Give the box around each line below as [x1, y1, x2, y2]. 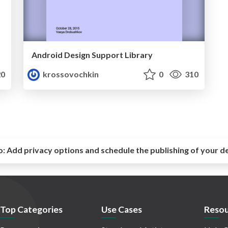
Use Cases [101, 204, 142, 215]
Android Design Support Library [32, 50, 153, 60]
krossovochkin [41, 69, 99, 79]
